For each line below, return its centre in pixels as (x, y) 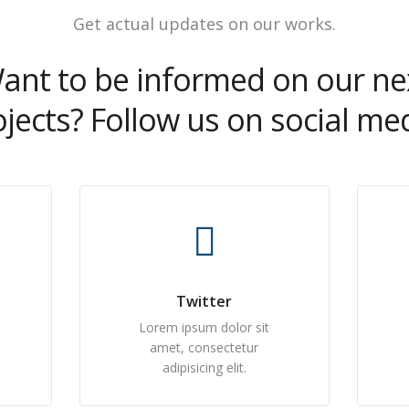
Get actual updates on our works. (204, 24)
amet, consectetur (204, 347)
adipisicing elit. (204, 367)
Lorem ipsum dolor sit (204, 327)
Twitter (204, 301)
